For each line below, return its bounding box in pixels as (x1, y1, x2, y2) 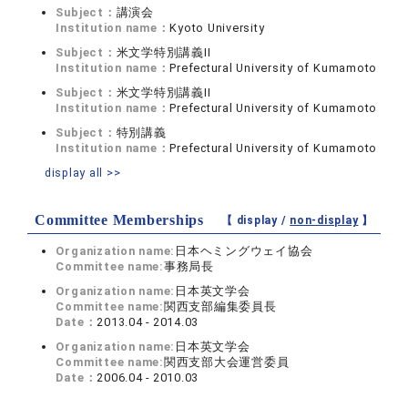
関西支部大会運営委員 (163, 355, 290, 370)
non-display (290, 214, 359, 228)
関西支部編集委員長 (163, 300, 277, 314)
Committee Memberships (35, 212, 204, 229)
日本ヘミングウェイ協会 (175, 244, 313, 259)
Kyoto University (169, 21, 265, 36)
